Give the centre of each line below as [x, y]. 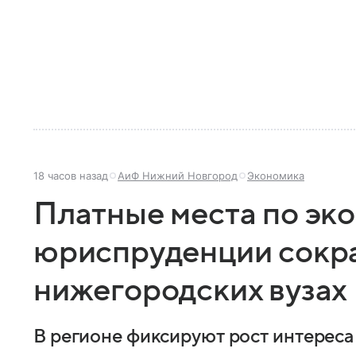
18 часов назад [71, 176]
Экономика [276, 176]
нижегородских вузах [191, 290]
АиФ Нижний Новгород [178, 176]
